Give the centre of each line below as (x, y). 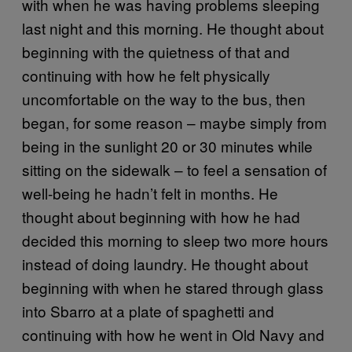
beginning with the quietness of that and (156, 51)
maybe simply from (263, 122)
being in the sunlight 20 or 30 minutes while (167, 145)
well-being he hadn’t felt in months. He (150, 192)
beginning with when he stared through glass (173, 287)
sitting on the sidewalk (96, 169)
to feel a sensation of (257, 169)
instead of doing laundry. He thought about (165, 263)
